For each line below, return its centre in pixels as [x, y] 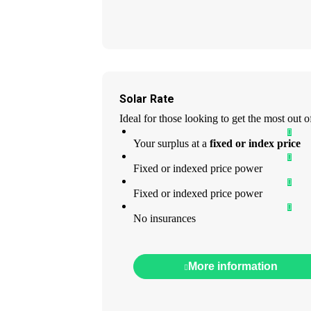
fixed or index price [254, 144]
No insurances [165, 219]
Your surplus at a [170, 144]
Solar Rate [147, 99]
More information [233, 267]
